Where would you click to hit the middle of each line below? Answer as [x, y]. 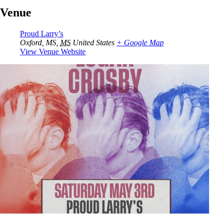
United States [94, 43]
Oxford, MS [38, 43]
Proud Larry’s [42, 34]
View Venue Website [53, 52]
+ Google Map [140, 43]
